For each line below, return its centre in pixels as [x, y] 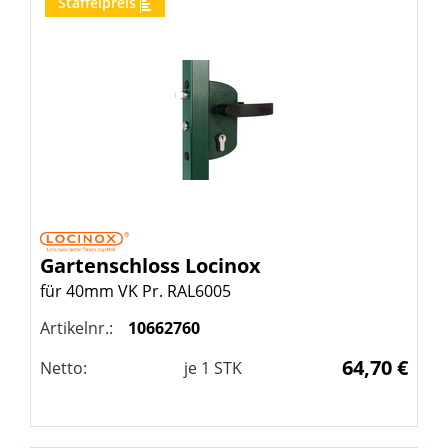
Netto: [63, 368]
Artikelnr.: [76, 328]
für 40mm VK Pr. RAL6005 [135, 291]
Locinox [223, 266]
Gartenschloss [112, 266]
